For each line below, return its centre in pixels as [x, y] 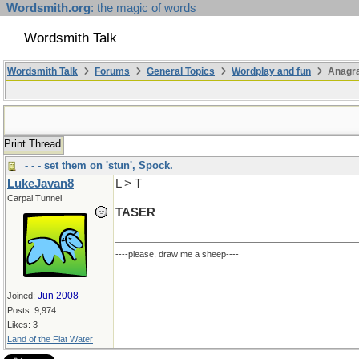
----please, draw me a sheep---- [177, 254]
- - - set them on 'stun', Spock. [99, 165]
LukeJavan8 [40, 184]
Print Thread [32, 144]
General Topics [181, 71]
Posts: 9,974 [32, 310]
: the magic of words [143, 8]
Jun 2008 [58, 296]
